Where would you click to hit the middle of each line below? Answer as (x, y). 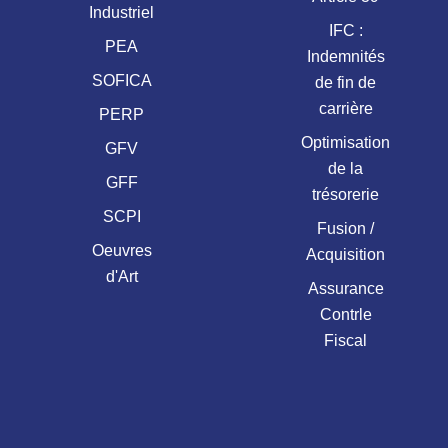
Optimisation (346, 142)
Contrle (345, 314)
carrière (345, 108)
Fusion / (346, 228)
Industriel (122, 12)
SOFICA (121, 80)
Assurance (345, 288)
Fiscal (346, 340)
